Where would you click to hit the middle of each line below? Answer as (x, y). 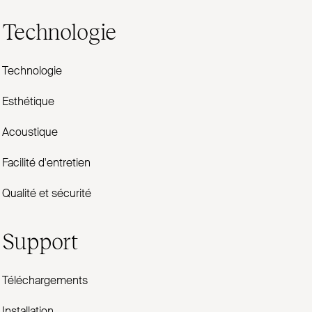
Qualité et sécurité (46, 194)
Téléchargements (45, 281)
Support (40, 240)
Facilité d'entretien (46, 164)
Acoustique (30, 133)
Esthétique (28, 102)
